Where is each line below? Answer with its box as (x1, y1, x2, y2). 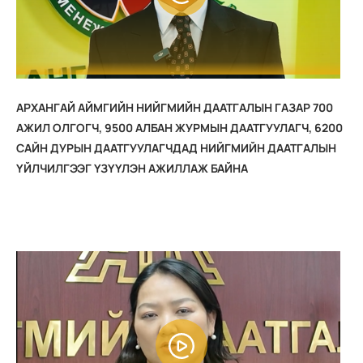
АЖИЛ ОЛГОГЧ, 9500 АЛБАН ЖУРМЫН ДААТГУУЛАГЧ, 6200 (16, 119, 343, 135)
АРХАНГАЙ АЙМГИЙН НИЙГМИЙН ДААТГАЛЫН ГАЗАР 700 (16, 99, 333, 115)
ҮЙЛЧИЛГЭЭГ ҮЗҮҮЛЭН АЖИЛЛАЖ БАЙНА (16, 160, 248, 176)
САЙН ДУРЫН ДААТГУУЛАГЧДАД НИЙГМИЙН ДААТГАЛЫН (16, 139, 336, 156)
